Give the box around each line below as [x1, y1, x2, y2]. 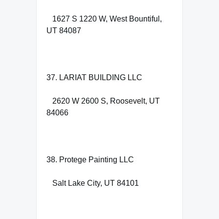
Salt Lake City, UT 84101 [46, 178, 139, 187]
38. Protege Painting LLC [46, 155, 134, 164]
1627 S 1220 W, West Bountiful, [46, 14, 162, 23]
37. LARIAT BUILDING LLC [46, 73, 142, 82]
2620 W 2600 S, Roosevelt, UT [46, 96, 160, 105]
